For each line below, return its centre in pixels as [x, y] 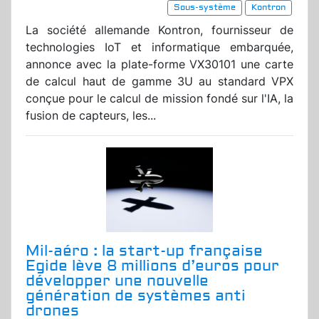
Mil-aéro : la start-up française [144, 251]
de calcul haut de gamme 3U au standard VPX [159, 82]
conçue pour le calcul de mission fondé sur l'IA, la [159, 99]
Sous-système [205, 8]
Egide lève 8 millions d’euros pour [152, 266]
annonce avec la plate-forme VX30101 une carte [159, 64]
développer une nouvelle [117, 281]
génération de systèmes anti [136, 296]
